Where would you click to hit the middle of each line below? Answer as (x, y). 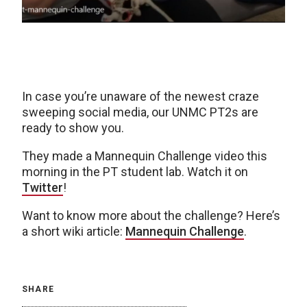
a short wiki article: (74, 231)
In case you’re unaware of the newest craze (140, 96)
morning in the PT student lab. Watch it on (135, 172)
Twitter (42, 187)
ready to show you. (73, 128)
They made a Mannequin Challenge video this (145, 156)
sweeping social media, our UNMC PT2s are (140, 112)
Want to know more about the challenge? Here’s (151, 216)
